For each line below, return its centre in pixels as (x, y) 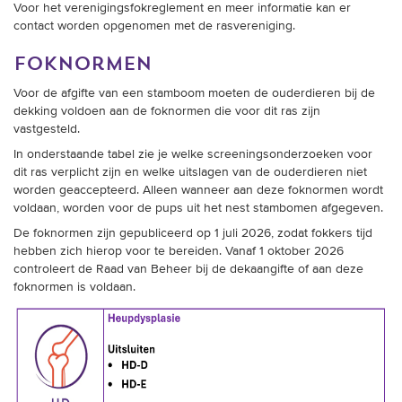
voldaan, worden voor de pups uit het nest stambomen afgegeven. (198, 209)
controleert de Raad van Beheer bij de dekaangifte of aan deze (188, 270)
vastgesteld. (47, 130)
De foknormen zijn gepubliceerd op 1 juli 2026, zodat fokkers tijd (193, 234)
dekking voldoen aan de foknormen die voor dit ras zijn (167, 112)
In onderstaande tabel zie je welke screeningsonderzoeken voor (193, 155)
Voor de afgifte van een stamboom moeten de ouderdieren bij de (194, 94)
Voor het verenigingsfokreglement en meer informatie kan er (182, 9)
